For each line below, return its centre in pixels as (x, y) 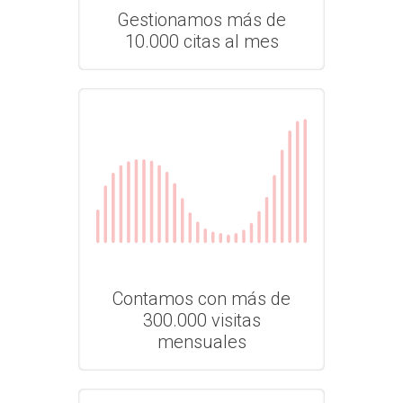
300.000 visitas (201, 320)
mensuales (201, 341)
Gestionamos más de (201, 19)
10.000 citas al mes (201, 41)
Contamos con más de (201, 298)
